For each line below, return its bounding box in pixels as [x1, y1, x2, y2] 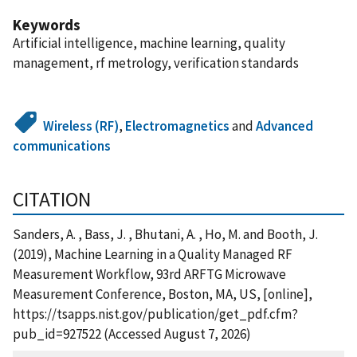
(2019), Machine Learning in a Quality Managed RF [13, 245, 292, 263]
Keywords [13, 14, 80, 34]
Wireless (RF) [43, 116, 120, 135]
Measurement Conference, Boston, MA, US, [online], [13, 284, 312, 303]
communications [13, 136, 111, 155]
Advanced [256, 116, 314, 135]
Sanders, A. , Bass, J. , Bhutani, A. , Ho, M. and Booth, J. [13, 225, 318, 243]
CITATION [13, 186, 91, 212]
